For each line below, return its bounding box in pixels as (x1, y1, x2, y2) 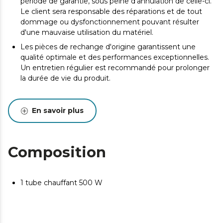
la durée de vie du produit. (20, 74, 111, 83)
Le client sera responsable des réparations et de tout (20, 7, 202, 16)
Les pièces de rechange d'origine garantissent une (20, 42, 196, 51)
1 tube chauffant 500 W (20, 178, 103, 187)
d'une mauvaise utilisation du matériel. (20, 28, 153, 37)
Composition (8, 143, 106, 161)
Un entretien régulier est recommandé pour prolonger (20, 63, 210, 72)
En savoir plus (32, 106, 84, 115)
